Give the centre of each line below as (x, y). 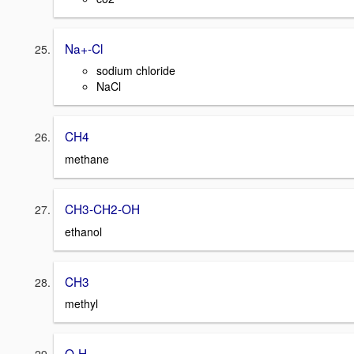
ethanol (83, 231)
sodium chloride (136, 71)
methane (87, 158)
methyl (81, 304)
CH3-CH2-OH (102, 208)
